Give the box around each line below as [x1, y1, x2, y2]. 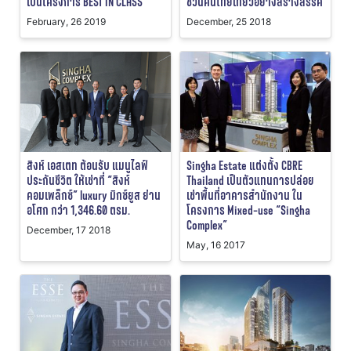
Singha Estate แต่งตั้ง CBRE [186, 157, 302, 175]
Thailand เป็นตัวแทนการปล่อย [186, 172, 314, 190]
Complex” [186, 216, 227, 235]
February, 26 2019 [27, 16, 106, 28]
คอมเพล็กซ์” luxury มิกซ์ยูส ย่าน [27, 186, 161, 205]
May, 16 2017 [186, 239, 245, 251]
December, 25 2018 [186, 16, 271, 28]
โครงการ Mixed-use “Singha [186, 201, 310, 220]
